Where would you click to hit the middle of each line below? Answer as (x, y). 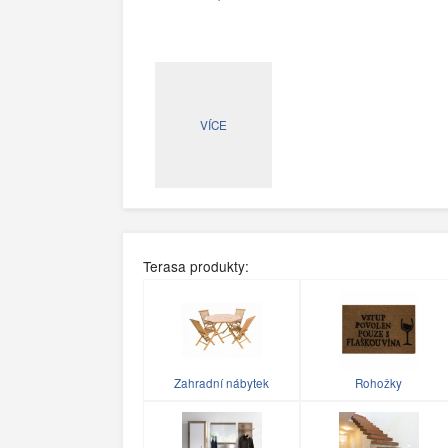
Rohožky (378, 383)
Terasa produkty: (196, 266)
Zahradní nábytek (221, 383)
